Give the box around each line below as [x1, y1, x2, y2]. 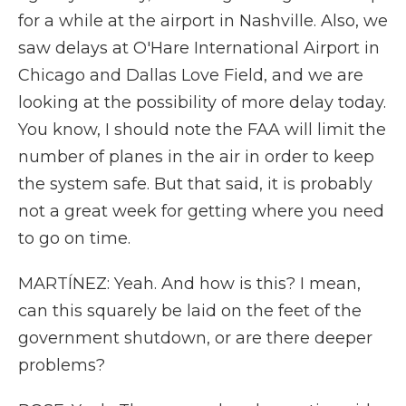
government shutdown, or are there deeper [18, 328, 372, 348]
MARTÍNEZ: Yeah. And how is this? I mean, [18, 274, 361, 294]
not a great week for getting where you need [18, 201, 384, 221]
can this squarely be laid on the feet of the [18, 301, 362, 321]
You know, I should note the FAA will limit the [18, 120, 386, 140]
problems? [18, 355, 105, 375]
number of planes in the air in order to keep [18, 147, 374, 167]
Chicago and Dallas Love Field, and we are [18, 65, 363, 85]
